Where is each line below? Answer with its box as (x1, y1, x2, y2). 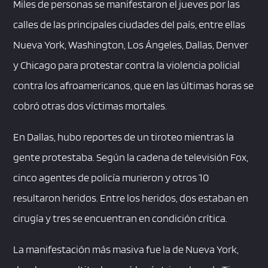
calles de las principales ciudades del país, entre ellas (13, 18, 246, 31)
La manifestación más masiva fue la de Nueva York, (13, 243, 239, 256)
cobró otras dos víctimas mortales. (13, 99, 167, 112)
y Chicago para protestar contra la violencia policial (13, 59, 240, 72)
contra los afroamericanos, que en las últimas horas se (13, 79, 254, 92)
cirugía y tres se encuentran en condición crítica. (13, 212, 228, 225)
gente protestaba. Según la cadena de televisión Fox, (13, 151, 249, 164)
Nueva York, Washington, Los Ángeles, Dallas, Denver (13, 38, 249, 51)
